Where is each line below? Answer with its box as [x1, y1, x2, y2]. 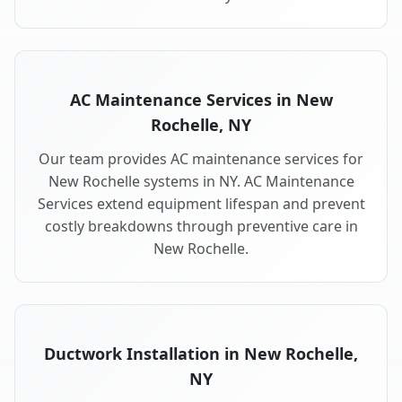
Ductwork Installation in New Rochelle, [44, 343, 358, 365]
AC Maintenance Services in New [69, 89, 333, 111]
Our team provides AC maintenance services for [39, 149, 363, 170]
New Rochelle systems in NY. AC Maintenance [48, 171, 354, 192]
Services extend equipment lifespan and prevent [37, 194, 365, 214]
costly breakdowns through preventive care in [44, 216, 358, 237]
